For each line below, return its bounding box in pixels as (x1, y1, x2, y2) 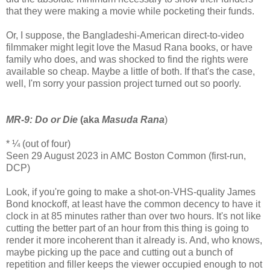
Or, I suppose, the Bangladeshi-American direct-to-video (6, 30, 244, 40)
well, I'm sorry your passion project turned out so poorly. (6, 78, 241, 89)
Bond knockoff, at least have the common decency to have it (6, 198, 260, 209)
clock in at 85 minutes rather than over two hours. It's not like (6, 210, 261, 221)
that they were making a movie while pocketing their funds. (6, 5, 254, 16)
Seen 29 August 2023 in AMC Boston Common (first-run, (6, 150, 246, 161)
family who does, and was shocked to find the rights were (6, 54, 248, 64)
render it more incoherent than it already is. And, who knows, (6, 234, 262, 245)
